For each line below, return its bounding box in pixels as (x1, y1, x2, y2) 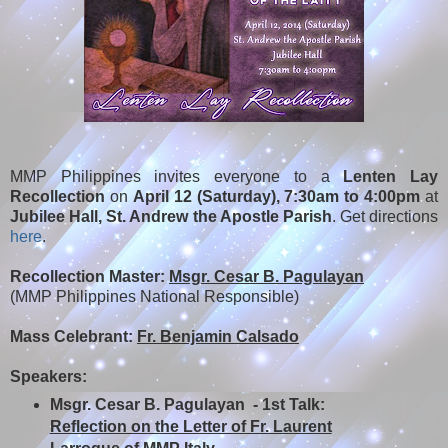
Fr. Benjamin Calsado (137, 327, 299, 345)
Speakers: (10, 367, 91, 385)
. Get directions (331, 207, 438, 225)
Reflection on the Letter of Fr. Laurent (49, 418, 332, 436)
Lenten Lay (343, 167, 439, 185)
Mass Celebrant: (10, 327, 137, 345)
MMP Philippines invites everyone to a (10, 167, 344, 185)
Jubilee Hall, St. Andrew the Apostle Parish (10, 207, 332, 225)
